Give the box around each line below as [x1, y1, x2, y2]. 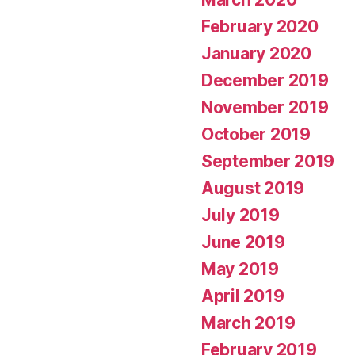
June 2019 [201, 231, 285, 252]
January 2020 [201, 43, 311, 63]
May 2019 [201, 258, 279, 279]
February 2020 [201, 16, 319, 36]
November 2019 [201, 97, 329, 117]
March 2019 [201, 312, 296, 333]
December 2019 [201, 70, 329, 90]
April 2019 [201, 285, 284, 306]
